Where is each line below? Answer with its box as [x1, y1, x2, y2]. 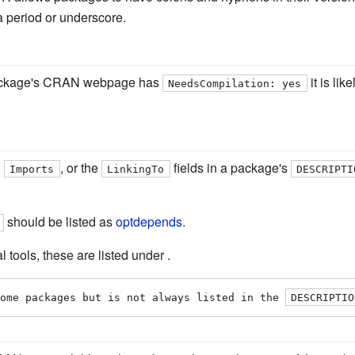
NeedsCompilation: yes [168, 77, 302, 90]
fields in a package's [170, 158, 291, 177]
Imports [10, 162, 55, 175]
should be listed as [3, 212, 116, 231]
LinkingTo [107, 162, 165, 175]
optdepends [115, 212, 182, 231]
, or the [59, 158, 101, 177]
